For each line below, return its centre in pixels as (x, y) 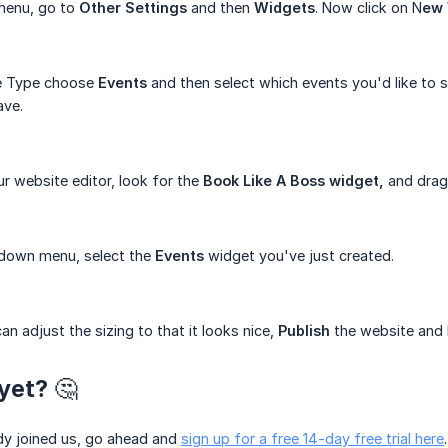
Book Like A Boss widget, (293, 181)
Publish (304, 331)
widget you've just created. (299, 256)
